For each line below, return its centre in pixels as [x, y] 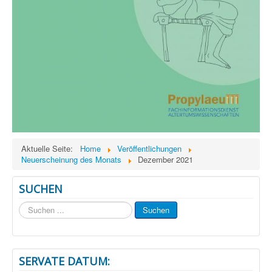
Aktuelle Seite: [49, 149]
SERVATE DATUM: [64, 261]
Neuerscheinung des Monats [71, 160]
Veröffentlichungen [149, 149]
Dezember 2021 [165, 160]
